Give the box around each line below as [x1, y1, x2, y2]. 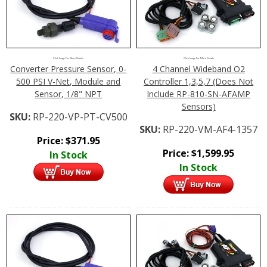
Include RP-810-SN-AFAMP [147, 88, 251, 100]
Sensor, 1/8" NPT [35, 88, 103, 100]
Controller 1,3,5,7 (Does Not [144, 75, 254, 87]
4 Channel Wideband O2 [152, 63, 245, 74]
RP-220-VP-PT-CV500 [32, 110, 128, 123]
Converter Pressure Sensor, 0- [10, 63, 127, 74]
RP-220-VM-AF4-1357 [163, 122, 258, 136]
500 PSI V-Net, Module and [16, 75, 121, 87]
